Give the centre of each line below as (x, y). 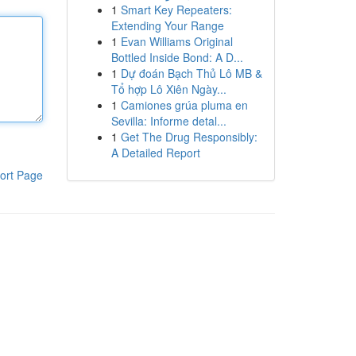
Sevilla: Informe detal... (168, 121)
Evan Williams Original (176, 41)
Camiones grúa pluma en (184, 105)
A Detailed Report (155, 153)
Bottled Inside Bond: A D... (177, 57)
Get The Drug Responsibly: (189, 137)
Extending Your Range (167, 25)
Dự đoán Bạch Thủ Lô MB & (191, 73)
